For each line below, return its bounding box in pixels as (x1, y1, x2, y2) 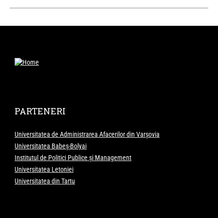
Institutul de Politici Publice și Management (15, 153, 131, 162)
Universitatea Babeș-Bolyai (15, 142, 87, 150)
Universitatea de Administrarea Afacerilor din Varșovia (15, 130, 160, 138)
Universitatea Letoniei (15, 165, 73, 173)
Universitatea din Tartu (15, 177, 75, 185)
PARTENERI (15, 105, 66, 117)
